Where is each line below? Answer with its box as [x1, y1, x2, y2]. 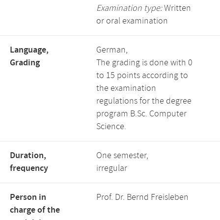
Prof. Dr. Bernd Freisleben [96, 192, 189, 203]
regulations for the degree [96, 95, 192, 107]
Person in [10, 192, 46, 203]
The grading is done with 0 [96, 57, 192, 69]
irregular [96, 163, 127, 174]
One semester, [96, 150, 148, 162]
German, [96, 44, 128, 56]
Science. [96, 121, 126, 133]
